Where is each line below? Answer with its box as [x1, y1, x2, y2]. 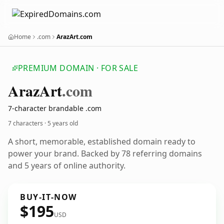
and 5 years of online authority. [8, 160, 125, 171]
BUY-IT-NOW [20, 191, 77, 202]
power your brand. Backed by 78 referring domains [8, 148, 202, 159]
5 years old [47, 119, 78, 127]
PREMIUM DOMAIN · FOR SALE [18, 62, 138, 73]
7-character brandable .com [8, 103, 101, 113]
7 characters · [8, 119, 47, 127]
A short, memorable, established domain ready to [8, 136, 195, 147]
